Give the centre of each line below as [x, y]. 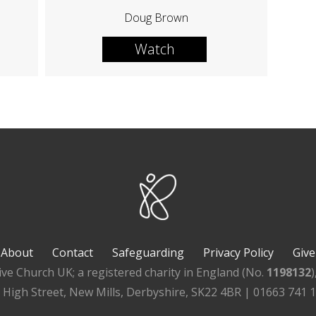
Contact [73, 253]
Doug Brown [157, 17]
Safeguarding [148, 253]
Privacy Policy [238, 253]
